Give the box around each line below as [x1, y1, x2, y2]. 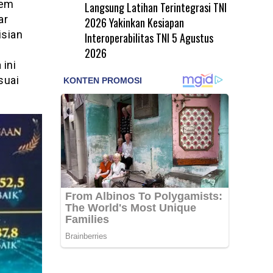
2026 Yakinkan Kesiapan [84, 14, 184, 30]
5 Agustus [171, 29, 213, 46]
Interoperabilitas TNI [84, 29, 169, 46]
